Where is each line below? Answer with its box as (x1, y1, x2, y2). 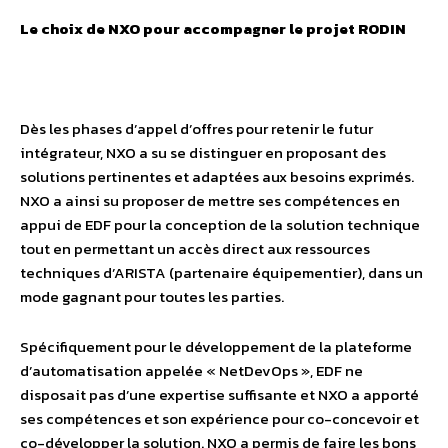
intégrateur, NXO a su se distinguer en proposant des (20, 141, 386, 164)
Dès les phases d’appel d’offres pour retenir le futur (20, 117, 373, 140)
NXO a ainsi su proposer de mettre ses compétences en (20, 189, 400, 212)
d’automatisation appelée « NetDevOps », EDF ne (20, 359, 363, 382)
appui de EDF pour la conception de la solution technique (20, 213, 420, 236)
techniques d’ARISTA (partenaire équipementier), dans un (20, 261, 423, 284)
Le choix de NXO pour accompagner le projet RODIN (20, 17, 406, 40)
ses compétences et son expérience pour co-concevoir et (20, 407, 419, 430)
